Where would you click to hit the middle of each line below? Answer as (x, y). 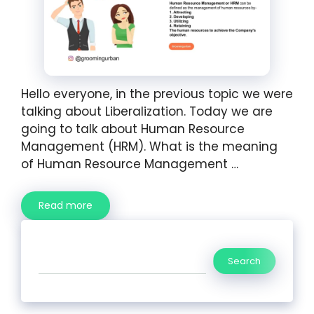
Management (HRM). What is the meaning (149, 147)
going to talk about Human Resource (133, 129)
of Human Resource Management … (130, 164)
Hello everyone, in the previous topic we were (157, 94)
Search (244, 261)
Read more (66, 205)
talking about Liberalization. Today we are (147, 112)
